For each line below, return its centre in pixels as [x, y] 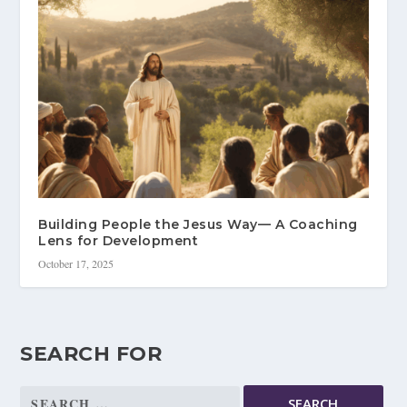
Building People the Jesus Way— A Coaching [198, 225]
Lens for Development [119, 241]
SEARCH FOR [91, 354]
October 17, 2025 [76, 264]
